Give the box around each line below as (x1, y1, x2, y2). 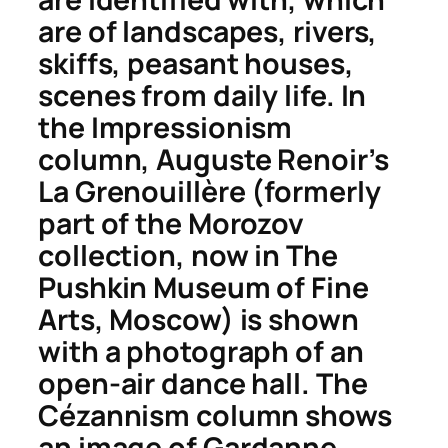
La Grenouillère (38, 171, 246, 211)
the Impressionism (38, 107, 293, 147)
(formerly (245, 171, 381, 211)
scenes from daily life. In (38, 75, 367, 115)
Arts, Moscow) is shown (38, 299, 359, 339)
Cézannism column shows (38, 395, 392, 435)
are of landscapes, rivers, (38, 11, 378, 51)
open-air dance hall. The (38, 363, 368, 403)
